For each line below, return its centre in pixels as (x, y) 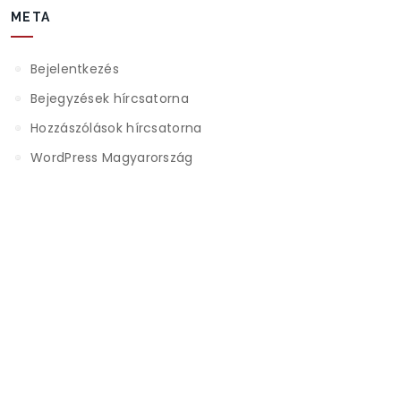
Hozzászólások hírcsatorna (116, 128)
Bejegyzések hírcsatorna (110, 98)
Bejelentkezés (75, 69)
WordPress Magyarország (112, 158)
